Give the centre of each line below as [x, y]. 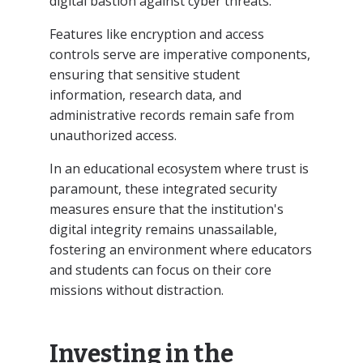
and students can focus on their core [160, 269]
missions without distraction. [136, 290]
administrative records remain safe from [171, 115]
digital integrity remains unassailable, [163, 229]
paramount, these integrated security [163, 188]
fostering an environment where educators [180, 249]
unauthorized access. [113, 135]
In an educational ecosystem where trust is [179, 168]
